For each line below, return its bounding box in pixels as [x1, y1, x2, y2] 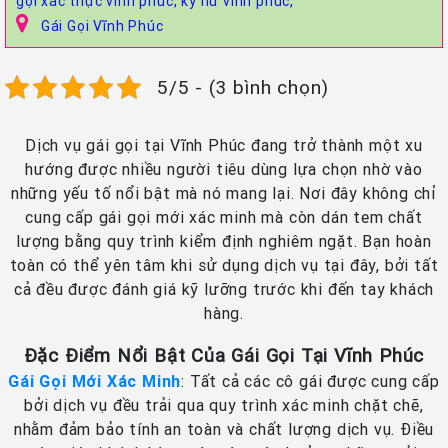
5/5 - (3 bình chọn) [157, 74, 330, 99]
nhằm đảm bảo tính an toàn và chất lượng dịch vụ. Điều [13, 418, 435, 439]
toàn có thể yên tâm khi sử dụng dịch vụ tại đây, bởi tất [9, 254, 439, 275]
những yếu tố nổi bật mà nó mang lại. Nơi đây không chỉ [10, 182, 438, 203]
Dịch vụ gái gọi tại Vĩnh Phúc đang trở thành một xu [25, 134, 423, 155]
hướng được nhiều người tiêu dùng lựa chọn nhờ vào [25, 158, 423, 179]
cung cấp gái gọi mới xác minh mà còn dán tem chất [25, 206, 423, 227]
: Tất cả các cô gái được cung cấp [181, 370, 440, 391]
